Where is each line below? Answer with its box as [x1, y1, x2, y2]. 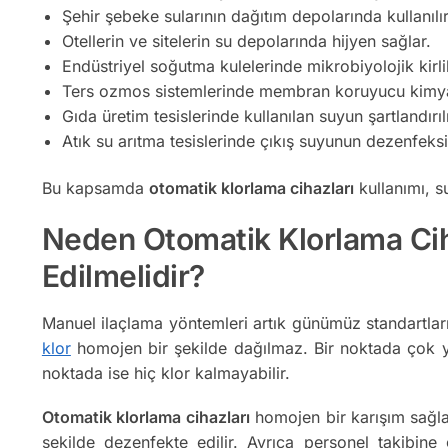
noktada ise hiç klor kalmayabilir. [41, 362, 290, 383]
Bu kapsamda [41, 178, 149, 199]
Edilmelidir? [41, 257, 205, 294]
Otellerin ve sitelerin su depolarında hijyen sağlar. [61, 30, 431, 51]
